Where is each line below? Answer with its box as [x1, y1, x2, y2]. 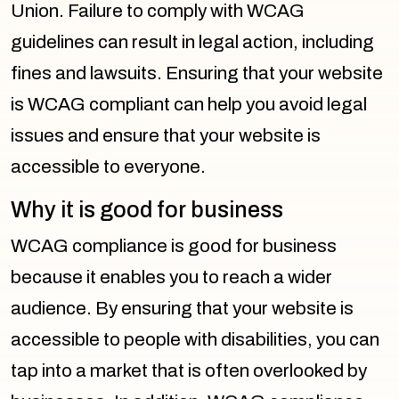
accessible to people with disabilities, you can [11, 329, 379, 349]
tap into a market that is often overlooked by [11, 360, 367, 380]
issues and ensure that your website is [11, 125, 321, 145]
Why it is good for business [11, 197, 283, 222]
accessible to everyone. [11, 156, 206, 176]
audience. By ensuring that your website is [11, 297, 354, 318]
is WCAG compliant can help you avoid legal [11, 94, 367, 114]
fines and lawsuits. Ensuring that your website [11, 62, 383, 83]
